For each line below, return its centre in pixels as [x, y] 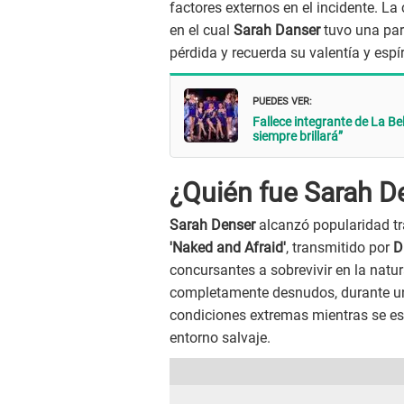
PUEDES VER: [282, 100]
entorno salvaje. [220, 337]
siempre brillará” [298, 137]
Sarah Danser [277, 30]
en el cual [202, 30]
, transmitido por [340, 247]
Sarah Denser [212, 225]
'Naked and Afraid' [228, 247]
